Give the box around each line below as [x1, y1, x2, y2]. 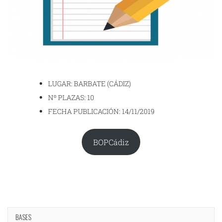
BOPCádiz [93, 136, 129, 147]
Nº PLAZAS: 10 [48, 93, 94, 102]
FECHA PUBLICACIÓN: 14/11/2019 [48, 107, 155, 116]
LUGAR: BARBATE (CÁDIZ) [48, 79, 131, 88]
